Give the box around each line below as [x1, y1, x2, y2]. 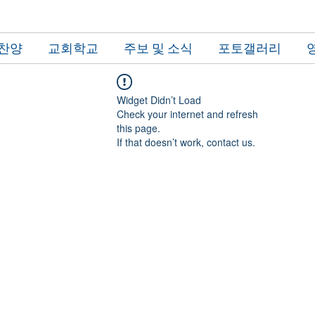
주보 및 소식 [124, 41, 193, 56]
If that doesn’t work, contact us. [117, 135, 255, 149]
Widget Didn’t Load [117, 93, 201, 107]
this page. [117, 121, 160, 135]
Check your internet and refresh [117, 107, 258, 121]
